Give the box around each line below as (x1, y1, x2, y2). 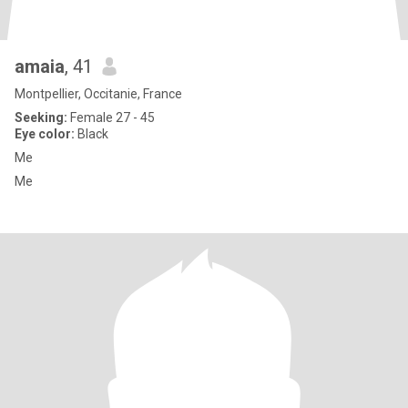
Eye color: (15, 127, 75, 141)
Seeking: (15, 110, 67, 125)
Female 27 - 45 (67, 110, 155, 125)
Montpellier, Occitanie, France (15, 87, 182, 101)
